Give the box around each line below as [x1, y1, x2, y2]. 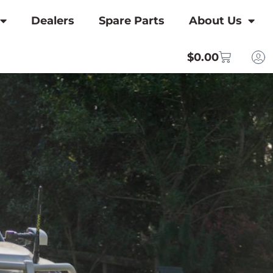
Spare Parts [98, 14, 165, 27]
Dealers [30, 14, 74, 27]
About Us [188, 14, 242, 27]
